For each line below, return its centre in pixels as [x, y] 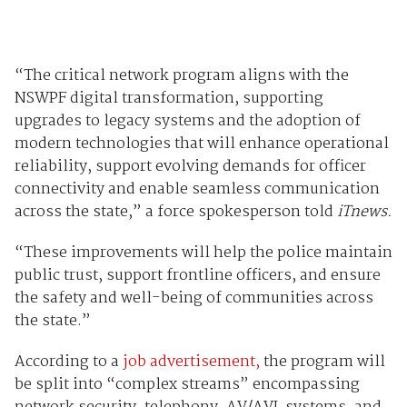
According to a [68, 362]
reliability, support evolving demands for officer [190, 167]
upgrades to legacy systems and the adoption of [187, 122]
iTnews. [364, 213]
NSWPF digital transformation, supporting [169, 99]
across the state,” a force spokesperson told [175, 213]
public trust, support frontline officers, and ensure [197, 276]
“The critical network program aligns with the [181, 76]
